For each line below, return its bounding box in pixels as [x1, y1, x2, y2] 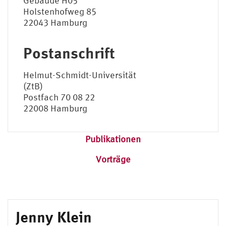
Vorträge [95, 153, 131, 164]
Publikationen [85, 133, 141, 144]
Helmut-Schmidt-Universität [23, 69, 136, 80]
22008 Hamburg [23, 102, 87, 114]
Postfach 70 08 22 [23, 91, 95, 102]
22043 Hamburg [23, 17, 87, 28]
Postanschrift [23, 43, 115, 62]
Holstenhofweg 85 [23, 6, 96, 17]
